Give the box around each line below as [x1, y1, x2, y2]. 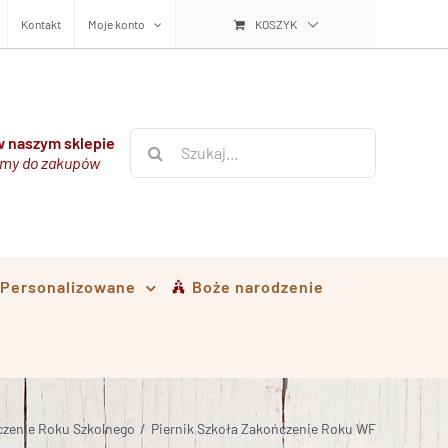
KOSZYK [254, 16, 297, 31]
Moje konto [88, 16, 145, 31]
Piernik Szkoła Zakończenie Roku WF [151, 419, 376, 437]
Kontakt [21, 16, 61, 31]
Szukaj [129, 130, 174, 150]
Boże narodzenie [192, 277, 324, 296]
